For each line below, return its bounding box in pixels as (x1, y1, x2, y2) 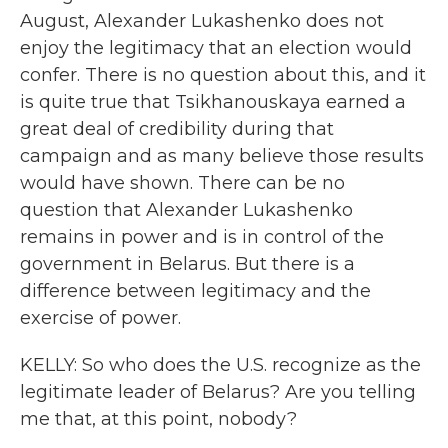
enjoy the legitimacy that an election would (20, 37, 412, 59)
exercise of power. (20, 307, 181, 329)
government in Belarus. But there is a (20, 253, 355, 275)
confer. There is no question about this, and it (20, 64, 426, 86)
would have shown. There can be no (20, 172, 345, 194)
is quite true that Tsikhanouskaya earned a (20, 91, 406, 113)
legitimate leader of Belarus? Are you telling (20, 381, 416, 403)
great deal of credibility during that (20, 118, 334, 140)
